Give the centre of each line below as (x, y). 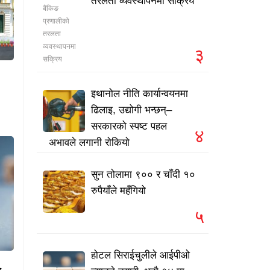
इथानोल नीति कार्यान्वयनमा (140, 94)
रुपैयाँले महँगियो (118, 191)
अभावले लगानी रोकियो (89, 143)
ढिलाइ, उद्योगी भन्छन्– (131, 110)
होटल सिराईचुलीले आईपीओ (140, 256)
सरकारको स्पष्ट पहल (129, 127)
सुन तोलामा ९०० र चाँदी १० (143, 175)
